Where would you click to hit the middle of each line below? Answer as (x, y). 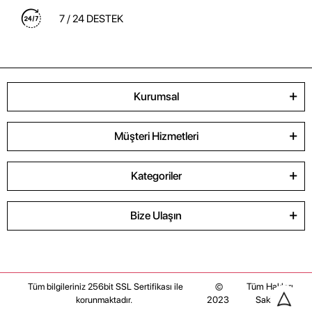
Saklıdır (270, 299)
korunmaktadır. (106, 299)
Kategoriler (156, 175)
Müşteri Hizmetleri (156, 136)
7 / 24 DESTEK (91, 19)
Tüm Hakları (270, 286)
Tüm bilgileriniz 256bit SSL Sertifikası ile (105, 286)
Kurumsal (156, 96)
